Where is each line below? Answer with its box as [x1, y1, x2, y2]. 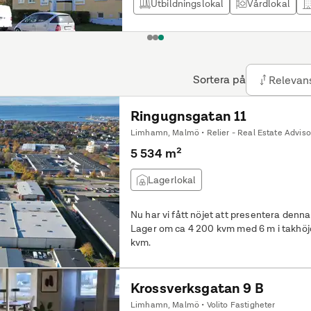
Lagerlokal [147, 174, 196, 186]
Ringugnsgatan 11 [130, 107, 247, 125]
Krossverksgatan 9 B [130, 279, 264, 297]
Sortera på [193, 72, 246, 87]
